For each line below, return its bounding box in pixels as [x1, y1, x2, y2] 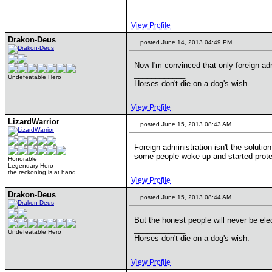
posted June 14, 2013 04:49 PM [138, 39, 232, 46]
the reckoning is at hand [8, 169, 76, 175]
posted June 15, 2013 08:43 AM [138, 121, 231, 127]
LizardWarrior [8, 117, 59, 126]
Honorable [8, 155, 37, 162]
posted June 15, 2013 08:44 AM [138, 194, 231, 200]
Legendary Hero [8, 162, 53, 169]
